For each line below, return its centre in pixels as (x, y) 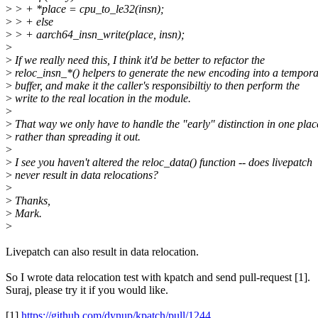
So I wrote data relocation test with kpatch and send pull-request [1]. (158, 278)
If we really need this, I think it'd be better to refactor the (138, 60)
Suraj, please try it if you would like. (87, 290)
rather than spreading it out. (76, 137)
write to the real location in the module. (102, 99)
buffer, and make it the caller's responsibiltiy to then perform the (156, 86)
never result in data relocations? (85, 175)
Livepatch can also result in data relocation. (102, 252)
